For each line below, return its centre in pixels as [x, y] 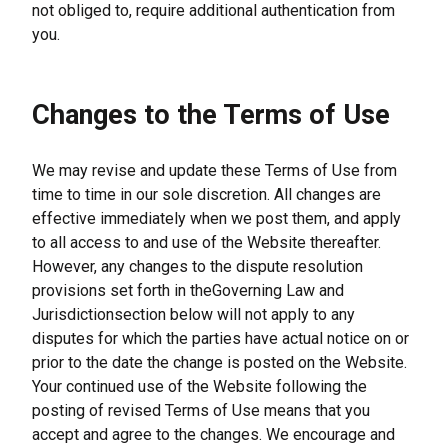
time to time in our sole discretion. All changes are [206, 194]
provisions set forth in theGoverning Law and [188, 290]
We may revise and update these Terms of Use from [214, 170]
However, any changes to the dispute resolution [197, 266]
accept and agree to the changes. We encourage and [213, 434]
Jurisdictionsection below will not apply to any [193, 314]
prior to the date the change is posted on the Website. [219, 362]
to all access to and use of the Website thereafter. [206, 242]
